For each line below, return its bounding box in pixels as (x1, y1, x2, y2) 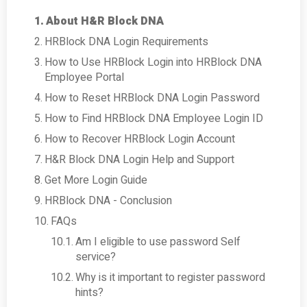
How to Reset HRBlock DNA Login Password (45, 90, 260, 107)
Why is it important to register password (75, 269, 266, 286)
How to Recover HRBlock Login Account (45, 131, 236, 148)
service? (75, 249, 116, 266)
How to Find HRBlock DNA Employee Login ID (45, 110, 264, 127)
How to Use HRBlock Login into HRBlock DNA (45, 54, 262, 71)
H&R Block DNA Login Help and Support (45, 151, 235, 169)
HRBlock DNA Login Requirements (45, 34, 209, 51)
